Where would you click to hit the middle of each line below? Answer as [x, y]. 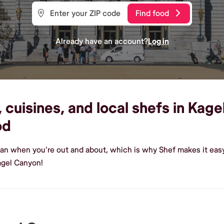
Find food [152, 13]
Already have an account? [101, 41]
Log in [158, 41]
